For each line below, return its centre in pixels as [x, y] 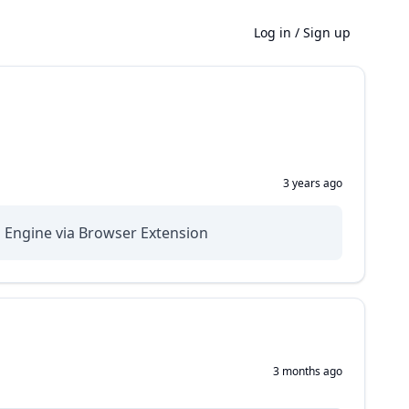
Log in [273, 32]
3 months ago [308, 371]
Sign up [327, 32]
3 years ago [313, 183]
